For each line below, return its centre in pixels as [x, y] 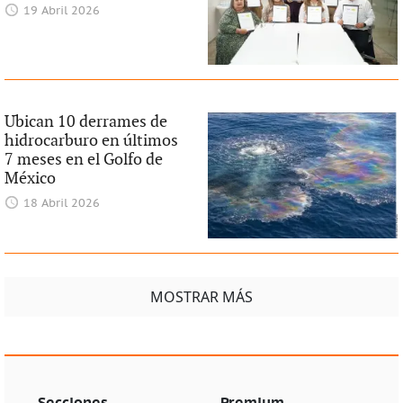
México [30, 178]
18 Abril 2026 [62, 203]
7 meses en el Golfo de [83, 159]
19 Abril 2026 [62, 11]
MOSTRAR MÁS [201, 297]
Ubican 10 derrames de [85, 121]
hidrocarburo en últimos [91, 140]
